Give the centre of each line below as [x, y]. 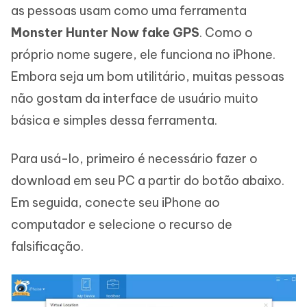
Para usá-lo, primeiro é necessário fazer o [134, 158]
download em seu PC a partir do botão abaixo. [148, 180]
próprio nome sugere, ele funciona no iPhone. [143, 54]
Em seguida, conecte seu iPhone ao [115, 202]
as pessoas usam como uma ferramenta [129, 10]
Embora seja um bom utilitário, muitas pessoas [148, 76]
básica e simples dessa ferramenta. [114, 120]
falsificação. [47, 246]
